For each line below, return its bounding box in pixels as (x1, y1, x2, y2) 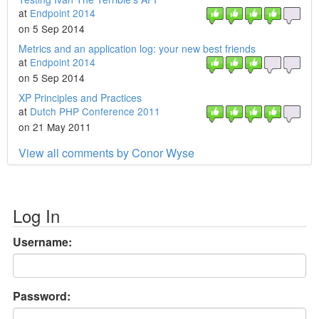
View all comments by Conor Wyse (19, 145, 194, 161)
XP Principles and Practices (19, 90, 142, 105)
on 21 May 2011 (19, 120, 91, 134)
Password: (13, 288, 70, 304)
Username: (13, 234, 72, 250)
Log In (13, 203, 60, 228)
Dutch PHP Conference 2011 (30, 104, 160, 118)
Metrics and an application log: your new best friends (19, 41, 256, 56)
